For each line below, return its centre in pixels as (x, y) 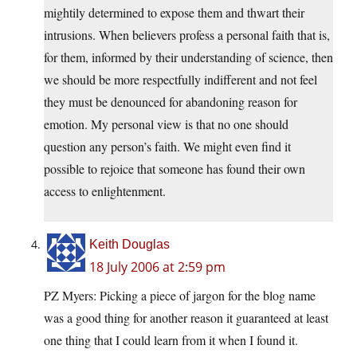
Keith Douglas (129, 245)
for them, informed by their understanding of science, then (188, 57)
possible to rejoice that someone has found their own (175, 169)
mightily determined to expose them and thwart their (174, 13)
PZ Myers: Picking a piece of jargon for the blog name (180, 296)
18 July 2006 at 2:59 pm (157, 267)
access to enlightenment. (105, 191)
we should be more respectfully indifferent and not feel (180, 80)
